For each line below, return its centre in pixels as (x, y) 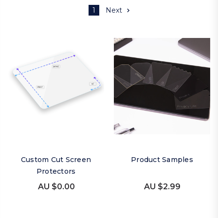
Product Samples (162, 160)
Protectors (56, 171)
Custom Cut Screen (56, 160)
